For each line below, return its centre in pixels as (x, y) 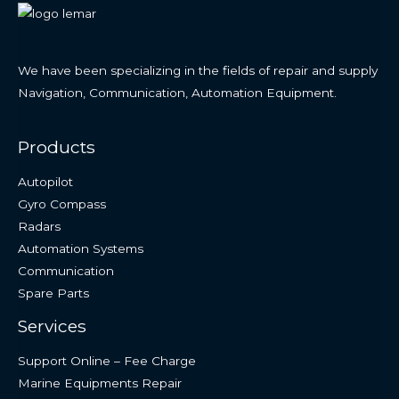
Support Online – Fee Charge (107, 361)
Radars (39, 226)
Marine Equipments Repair (100, 383)
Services (52, 326)
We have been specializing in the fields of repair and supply (198, 70)
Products (57, 147)
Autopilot (45, 181)
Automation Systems (81, 248)
